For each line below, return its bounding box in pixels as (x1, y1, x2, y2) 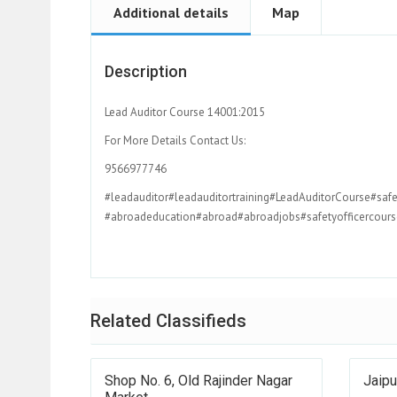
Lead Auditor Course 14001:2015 (105, 105, 265, 121)
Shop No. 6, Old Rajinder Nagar (105, 372, 292, 390)
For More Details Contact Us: (105, 133, 245, 149)
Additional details (113, 4, 229, 22)
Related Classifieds (90, 310, 246, 332)
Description (105, 62, 187, 82)
